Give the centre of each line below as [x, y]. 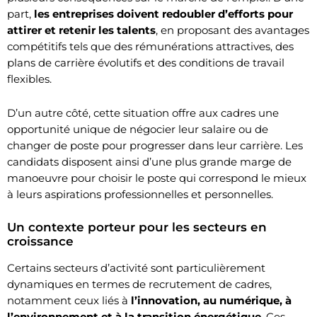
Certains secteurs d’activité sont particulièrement [136, 267]
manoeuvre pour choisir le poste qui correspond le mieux [157, 178]
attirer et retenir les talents [81, 30]
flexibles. [29, 79]
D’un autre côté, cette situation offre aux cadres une [143, 113]
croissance [40, 241]
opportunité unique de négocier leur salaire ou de [138, 129]
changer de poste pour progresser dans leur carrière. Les [155, 145]
